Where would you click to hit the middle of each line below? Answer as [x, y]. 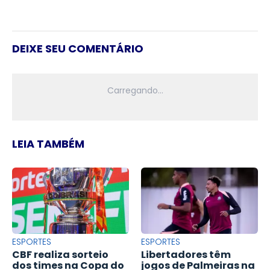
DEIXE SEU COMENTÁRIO [78, 48]
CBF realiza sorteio [60, 254]
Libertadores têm [186, 254]
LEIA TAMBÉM [48, 143]
